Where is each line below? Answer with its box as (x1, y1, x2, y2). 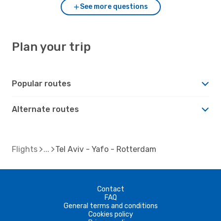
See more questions (80, 2, 148, 11)
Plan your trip (12, 39, 91, 54)
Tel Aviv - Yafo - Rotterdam (55, 144, 156, 154)
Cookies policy (88, 210, 133, 219)
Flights (12, 144, 37, 154)
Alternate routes (12, 104, 79, 114)
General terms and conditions (63, 201, 158, 210)
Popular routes (12, 78, 71, 88)
